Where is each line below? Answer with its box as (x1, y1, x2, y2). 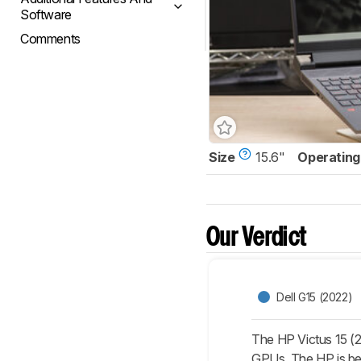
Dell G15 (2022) (276, 289, 353, 304)
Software (20, 6, 72, 23)
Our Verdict (206, 226, 307, 251)
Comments (20, 31, 81, 47)
